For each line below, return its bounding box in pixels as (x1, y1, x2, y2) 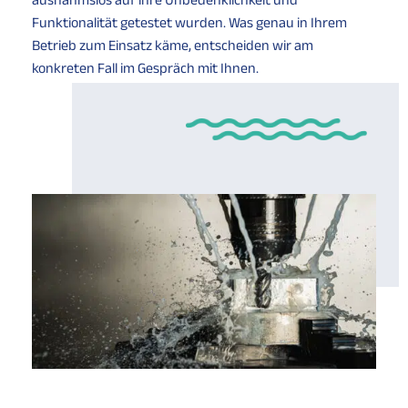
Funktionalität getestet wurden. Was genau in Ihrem (32, 14, 347, 30)
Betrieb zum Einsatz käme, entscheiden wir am (32, 36, 313, 53)
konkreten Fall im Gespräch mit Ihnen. (32, 59, 259, 76)
